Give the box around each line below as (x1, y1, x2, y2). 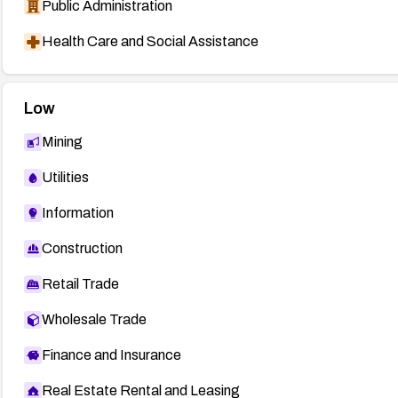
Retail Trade (41, 275, 119, 291)
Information (41, 204, 114, 220)
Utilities (41, 169, 89, 185)
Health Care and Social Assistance (41, 33, 259, 49)
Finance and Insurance (41, 346, 181, 362)
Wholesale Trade (41, 311, 147, 327)
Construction (41, 240, 123, 256)
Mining (41, 133, 83, 149)
